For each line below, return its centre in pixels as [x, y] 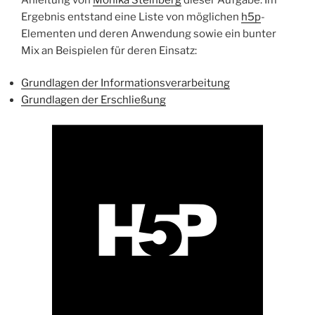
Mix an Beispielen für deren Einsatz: [109, 50]
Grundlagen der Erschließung [94, 100]
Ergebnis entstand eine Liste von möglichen [131, 17]
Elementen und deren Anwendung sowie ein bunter [149, 33]
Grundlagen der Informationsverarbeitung [126, 83]
